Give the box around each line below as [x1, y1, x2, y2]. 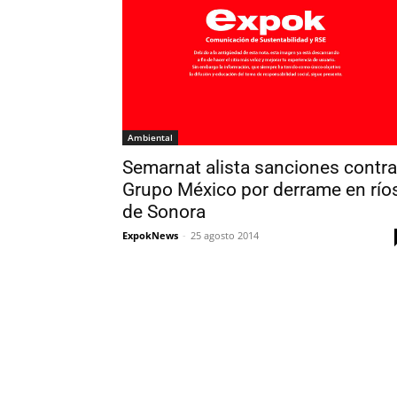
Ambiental [128, 131, 173, 144]
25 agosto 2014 [191, 229, 259, 243]
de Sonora [122, 201, 206, 223]
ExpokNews [122, 229, 178, 243]
